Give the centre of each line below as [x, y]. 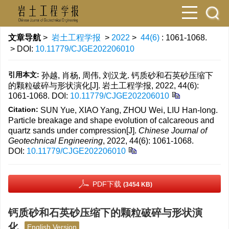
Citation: [23, 109]
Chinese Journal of [173, 131]
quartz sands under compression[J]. [73, 131]
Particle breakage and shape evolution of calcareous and [111, 120]
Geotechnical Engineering [55, 141]
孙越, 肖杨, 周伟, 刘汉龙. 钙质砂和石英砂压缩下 [127, 75]
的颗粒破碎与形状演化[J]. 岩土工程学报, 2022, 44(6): [104, 86]
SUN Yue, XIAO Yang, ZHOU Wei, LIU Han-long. [129, 110]
